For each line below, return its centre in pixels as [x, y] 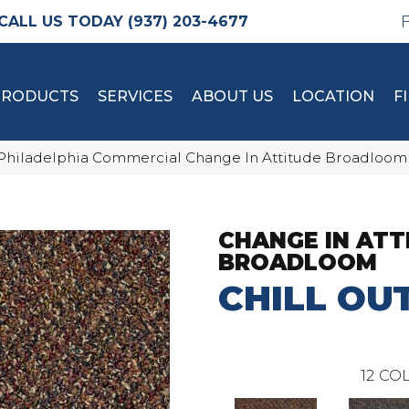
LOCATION [333, 96]
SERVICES [135, 96]
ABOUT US [232, 96]
